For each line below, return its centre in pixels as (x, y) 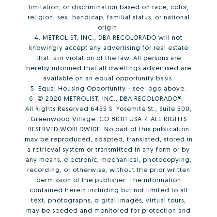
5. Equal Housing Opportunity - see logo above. (108, 88)
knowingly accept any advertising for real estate (108, 47)
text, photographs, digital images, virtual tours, (108, 200)
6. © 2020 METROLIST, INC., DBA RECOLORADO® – (108, 98)
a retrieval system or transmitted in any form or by (108, 149)
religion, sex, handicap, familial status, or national (108, 17)
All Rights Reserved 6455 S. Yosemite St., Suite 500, (108, 108)
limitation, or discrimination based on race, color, (108, 7)
